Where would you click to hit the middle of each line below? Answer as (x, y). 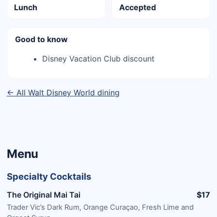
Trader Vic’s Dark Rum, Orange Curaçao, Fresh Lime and (100, 207)
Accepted (137, 8)
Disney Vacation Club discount (98, 59)
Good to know (41, 39)
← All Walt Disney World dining (63, 93)
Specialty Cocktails (49, 177)
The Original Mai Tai (44, 195)
